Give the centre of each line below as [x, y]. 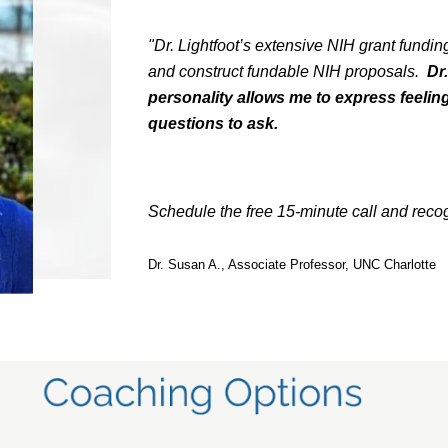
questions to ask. [217, 123]
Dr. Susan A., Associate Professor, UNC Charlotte [292, 264]
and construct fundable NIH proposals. [288, 71]
